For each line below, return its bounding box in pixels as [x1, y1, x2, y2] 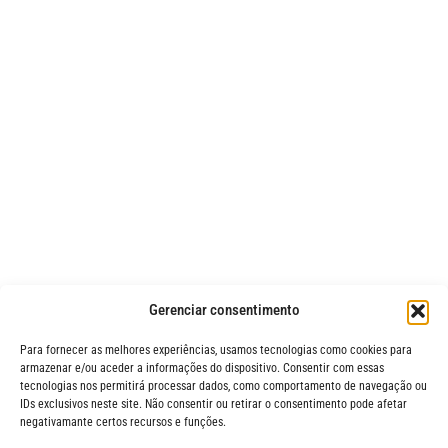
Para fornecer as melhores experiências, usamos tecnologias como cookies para [20, 343, 412, 357]
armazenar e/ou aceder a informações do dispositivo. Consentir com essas [20, 361, 384, 375]
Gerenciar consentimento [148, 301, 300, 319]
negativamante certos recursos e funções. [20, 415, 226, 429]
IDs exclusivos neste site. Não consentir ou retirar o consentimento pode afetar [20, 397, 407, 411]
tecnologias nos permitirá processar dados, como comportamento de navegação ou [20, 379, 427, 393]
